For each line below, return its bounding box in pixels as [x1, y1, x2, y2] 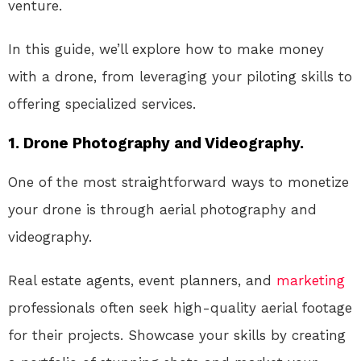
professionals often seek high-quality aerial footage [8, 300, 352, 317]
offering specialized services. [8, 96, 196, 113]
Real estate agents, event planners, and [8, 272, 276, 289]
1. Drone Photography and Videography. [8, 134, 304, 153]
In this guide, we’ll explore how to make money [8, 41, 324, 58]
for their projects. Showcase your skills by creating [8, 327, 346, 344]
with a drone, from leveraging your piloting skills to [8, 68, 352, 85]
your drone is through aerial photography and [8, 201, 317, 218]
